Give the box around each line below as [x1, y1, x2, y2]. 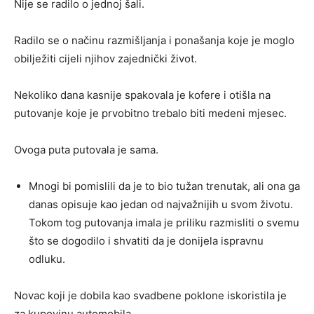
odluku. [29, 252, 65, 266]
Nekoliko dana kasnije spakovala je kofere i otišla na [14, 88, 271, 102]
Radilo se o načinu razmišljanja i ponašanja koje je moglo [14, 34, 294, 48]
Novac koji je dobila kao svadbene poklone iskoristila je [14, 289, 287, 303]
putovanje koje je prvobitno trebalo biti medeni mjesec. [14, 107, 287, 121]
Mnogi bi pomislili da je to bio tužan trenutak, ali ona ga [29, 179, 300, 193]
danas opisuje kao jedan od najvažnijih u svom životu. [29, 198, 293, 212]
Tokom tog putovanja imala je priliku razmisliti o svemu [29, 216, 299, 230]
